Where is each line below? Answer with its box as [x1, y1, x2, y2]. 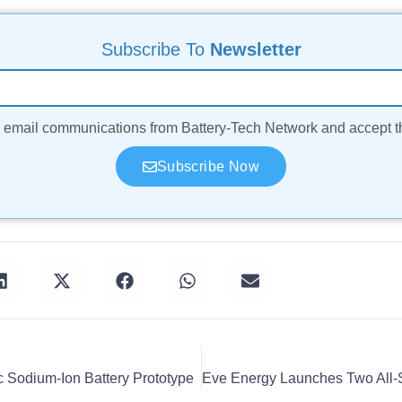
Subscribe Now [156, 159, 260, 175]
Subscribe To [100, 39, 210, 59]
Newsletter [209, 39, 301, 59]
